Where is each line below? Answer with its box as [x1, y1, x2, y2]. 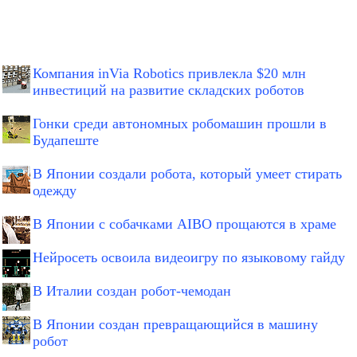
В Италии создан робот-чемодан [33, 283, 231, 300]
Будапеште [33, 132, 99, 149]
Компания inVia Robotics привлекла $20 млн [33, 65, 306, 82]
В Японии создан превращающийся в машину [33, 316, 318, 333]
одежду [33, 182, 76, 199]
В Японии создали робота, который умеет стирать [33, 166, 342, 182]
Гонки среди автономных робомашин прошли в [33, 116, 327, 132]
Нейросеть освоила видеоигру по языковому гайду [33, 249, 345, 266]
